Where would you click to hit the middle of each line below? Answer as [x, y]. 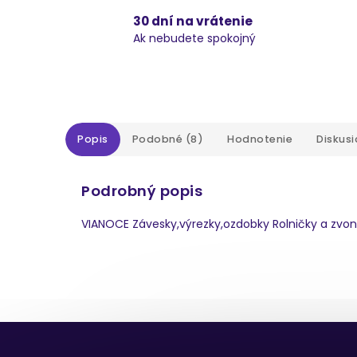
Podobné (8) [167, 139]
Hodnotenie [260, 139]
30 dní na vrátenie [192, 21]
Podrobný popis [142, 191]
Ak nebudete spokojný [194, 38]
